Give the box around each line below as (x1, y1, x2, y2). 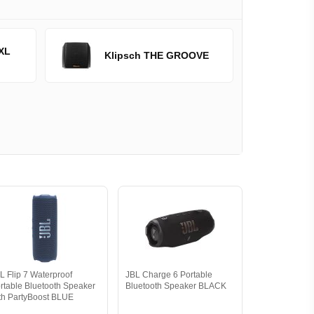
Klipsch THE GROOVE (104, 50, 209, 61)
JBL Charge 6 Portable (125, 270, 212, 280)
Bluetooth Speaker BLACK (125, 281, 226, 291)
